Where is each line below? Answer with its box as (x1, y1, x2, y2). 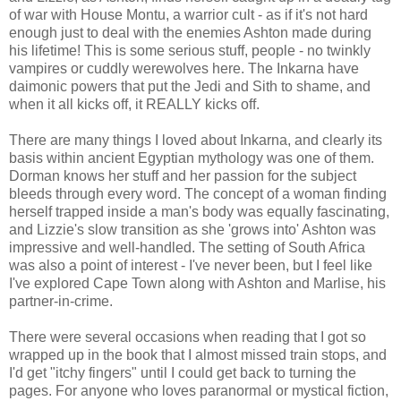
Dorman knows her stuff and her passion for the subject (9, 167, 356, 183)
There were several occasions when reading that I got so (9, 328, 366, 345)
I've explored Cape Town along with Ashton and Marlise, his (9, 275, 386, 291)
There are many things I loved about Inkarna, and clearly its (9, 132, 382, 148)
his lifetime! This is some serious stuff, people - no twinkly (9, 42, 371, 58)
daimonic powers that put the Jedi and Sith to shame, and (9, 78, 371, 94)
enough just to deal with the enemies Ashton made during (9, 24, 371, 40)
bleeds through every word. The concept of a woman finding (9, 185, 387, 201)
